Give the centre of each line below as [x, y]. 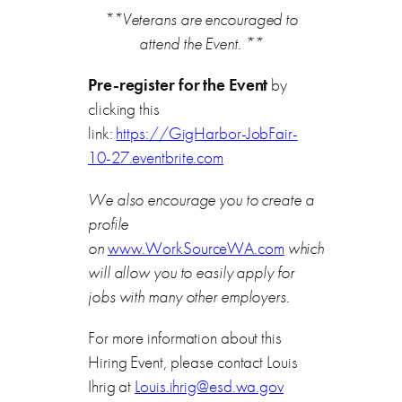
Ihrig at [112, 386]
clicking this [124, 109]
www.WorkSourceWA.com [196, 248]
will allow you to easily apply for [191, 272]
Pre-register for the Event [178, 85]
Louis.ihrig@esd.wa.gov [209, 386]
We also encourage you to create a [201, 199]
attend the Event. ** [201, 44]
